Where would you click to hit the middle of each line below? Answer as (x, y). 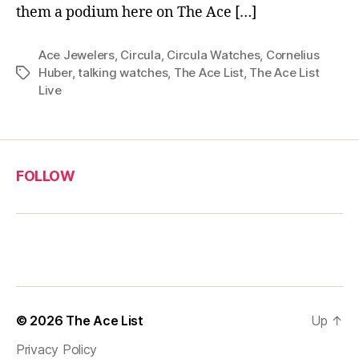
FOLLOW (46, 176)
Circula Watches (214, 54)
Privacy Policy (57, 349)
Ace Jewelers (77, 54)
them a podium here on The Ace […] (136, 12)
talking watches (123, 72)
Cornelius (292, 54)
